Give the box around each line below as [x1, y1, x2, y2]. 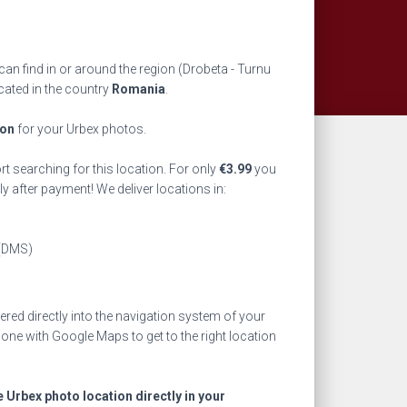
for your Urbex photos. [15, 122, 146, 136]
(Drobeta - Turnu [178, 62, 271, 76]
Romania [112, 82, 165, 96]
